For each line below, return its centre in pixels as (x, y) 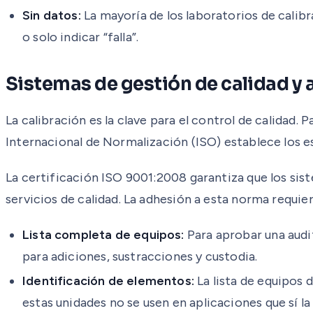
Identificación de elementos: (109, 281)
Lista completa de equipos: (103, 234)
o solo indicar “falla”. (81, 37)
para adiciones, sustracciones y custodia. (140, 256)
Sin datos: (52, 15)
